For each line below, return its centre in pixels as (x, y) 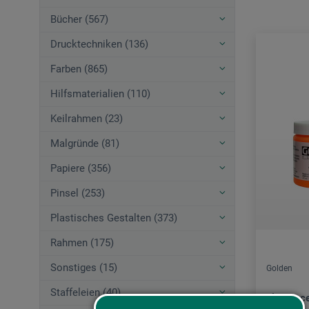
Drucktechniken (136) (99, 44)
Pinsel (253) (78, 193)
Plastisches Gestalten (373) (114, 218)
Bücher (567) (79, 20)
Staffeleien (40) (86, 293)
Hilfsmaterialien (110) (100, 94)
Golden (279, 269)
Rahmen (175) (82, 243)
